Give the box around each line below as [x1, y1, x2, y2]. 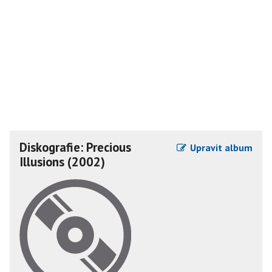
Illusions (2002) [19, 154, 105, 170]
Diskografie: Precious [19, 139, 131, 155]
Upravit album [188, 141, 253, 154]
